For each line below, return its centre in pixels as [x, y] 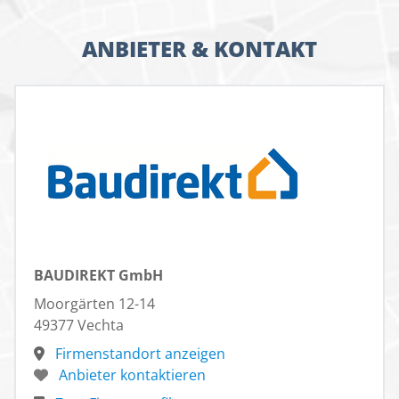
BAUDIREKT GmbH [98, 276]
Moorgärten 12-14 [94, 304]
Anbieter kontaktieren [130, 375]
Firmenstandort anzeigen [138, 354]
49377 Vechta [79, 326]
